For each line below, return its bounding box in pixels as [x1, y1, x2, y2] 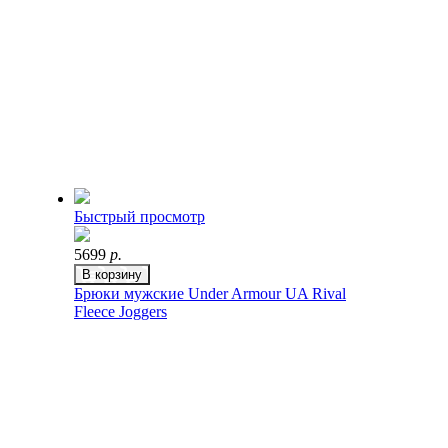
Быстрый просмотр [74, 208, 205, 225]
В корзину [82, 267, 142, 282]
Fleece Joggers [74, 303, 167, 320]
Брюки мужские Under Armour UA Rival [74, 285, 346, 302]
